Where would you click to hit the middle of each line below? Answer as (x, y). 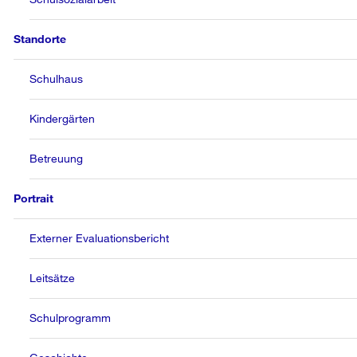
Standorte (40, 39)
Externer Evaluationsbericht (100, 238)
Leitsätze (53, 278)
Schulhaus (57, 78)
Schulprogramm (71, 318)
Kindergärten (63, 118)
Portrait (34, 198)
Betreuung (57, 158)
